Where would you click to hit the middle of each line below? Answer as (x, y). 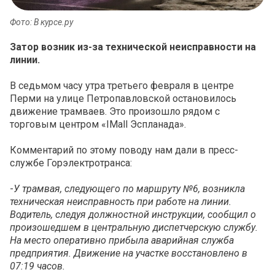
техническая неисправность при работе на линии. (121, 202)
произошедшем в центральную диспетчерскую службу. (134, 228)
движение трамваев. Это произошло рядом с (115, 112)
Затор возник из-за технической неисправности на (133, 47)
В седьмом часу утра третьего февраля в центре (122, 86)
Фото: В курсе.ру (41, 22)
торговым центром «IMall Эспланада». (98, 125)
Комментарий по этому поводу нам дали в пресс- (124, 150)
